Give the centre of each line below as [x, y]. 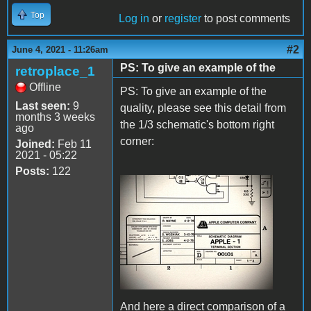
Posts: [32, 171]
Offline [45, 87]
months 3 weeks [55, 117]
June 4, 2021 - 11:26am [60, 49]
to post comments [246, 18]
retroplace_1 [55, 71]
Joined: [35, 144]
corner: [137, 141]
